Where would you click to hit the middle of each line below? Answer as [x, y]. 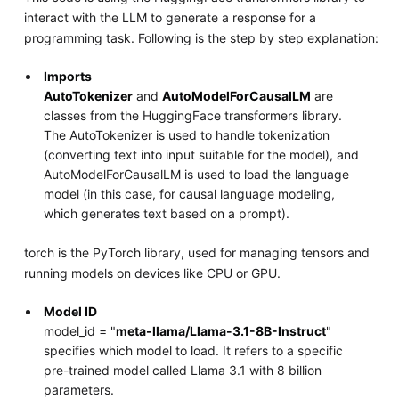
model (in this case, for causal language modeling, [190, 194]
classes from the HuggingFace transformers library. [193, 116]
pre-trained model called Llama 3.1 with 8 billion [183, 370]
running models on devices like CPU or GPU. [152, 273]
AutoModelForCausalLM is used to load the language [197, 175]
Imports [68, 77]
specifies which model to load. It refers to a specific [194, 351]
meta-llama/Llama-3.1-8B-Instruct [221, 331]
